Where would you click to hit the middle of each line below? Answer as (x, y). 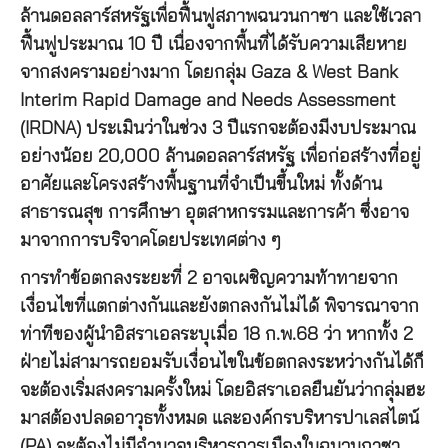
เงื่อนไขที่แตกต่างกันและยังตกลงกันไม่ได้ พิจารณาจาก (219, 306)
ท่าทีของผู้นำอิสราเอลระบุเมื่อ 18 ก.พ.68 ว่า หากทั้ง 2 (216, 334)
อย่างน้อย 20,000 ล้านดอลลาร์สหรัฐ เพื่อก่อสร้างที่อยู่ (220, 156)
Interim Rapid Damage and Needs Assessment (208, 100)
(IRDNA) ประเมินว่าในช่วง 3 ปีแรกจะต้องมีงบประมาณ (218, 128)
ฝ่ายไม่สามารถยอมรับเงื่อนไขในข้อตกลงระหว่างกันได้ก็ (222, 362)
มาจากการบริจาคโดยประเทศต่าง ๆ (150, 240)
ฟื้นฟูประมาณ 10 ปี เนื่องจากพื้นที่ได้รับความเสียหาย (213, 44)
